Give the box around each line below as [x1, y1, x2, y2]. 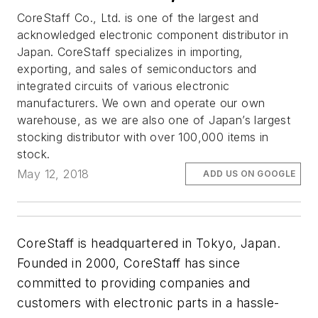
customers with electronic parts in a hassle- [17, 295, 280, 311]
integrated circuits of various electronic [17, 79, 230, 94]
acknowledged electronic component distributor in [17, 28, 289, 43]
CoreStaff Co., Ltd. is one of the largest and [17, 11, 258, 26]
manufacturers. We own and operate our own [17, 96, 265, 111]
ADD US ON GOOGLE [203, 168, 296, 180]
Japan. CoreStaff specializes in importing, [17, 45, 243, 60]
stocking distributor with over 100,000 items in [17, 130, 269, 145]
